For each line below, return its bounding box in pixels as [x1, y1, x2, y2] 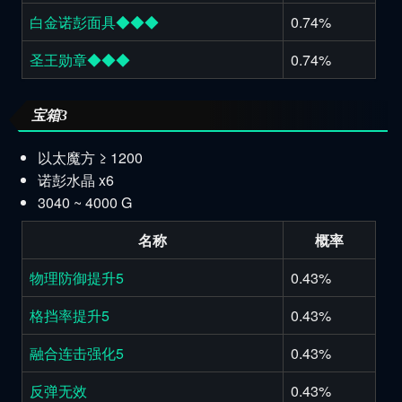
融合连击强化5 [30, 342, 124, 363]
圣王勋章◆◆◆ [30, 48, 130, 70]
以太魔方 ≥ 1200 [37, 146, 143, 168]
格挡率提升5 [30, 304, 109, 326]
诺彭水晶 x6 [37, 169, 114, 190]
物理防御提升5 [30, 267, 124, 288]
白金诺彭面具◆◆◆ [30, 11, 159, 32]
